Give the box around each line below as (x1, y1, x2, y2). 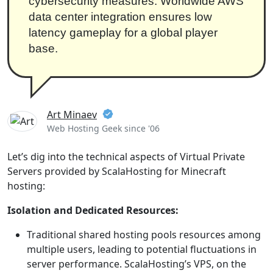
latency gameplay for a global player (29, 26, 218, 39)
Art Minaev (47, 108, 97, 121)
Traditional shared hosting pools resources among (27, 228, 261, 241)
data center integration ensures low (29, 10, 212, 23)
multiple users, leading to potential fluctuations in (27, 243, 257, 256)
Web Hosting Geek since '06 (47, 122, 160, 134)
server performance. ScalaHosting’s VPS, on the (27, 257, 246, 271)
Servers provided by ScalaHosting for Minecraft (7, 165, 226, 178)
